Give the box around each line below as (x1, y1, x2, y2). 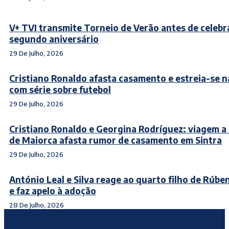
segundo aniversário (9, 33, 99, 45)
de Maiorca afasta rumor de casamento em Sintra (9, 134, 222, 146)
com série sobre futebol (9, 84, 111, 96)
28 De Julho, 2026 (9, 201, 64, 210)
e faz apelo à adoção (9, 185, 96, 197)
